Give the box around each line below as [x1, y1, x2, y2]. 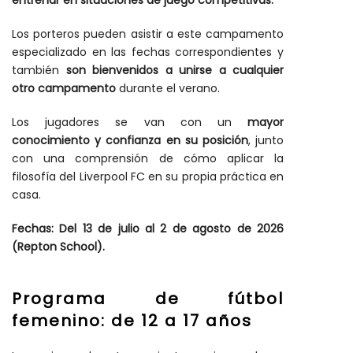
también [12, 62, 66, 79]
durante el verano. [116, 80, 220, 97]
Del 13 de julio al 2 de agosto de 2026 [59, 221, 284, 237]
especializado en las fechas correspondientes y [12, 44, 284, 61]
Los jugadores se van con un [12, 114, 247, 131]
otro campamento [12, 80, 116, 97]
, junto [247, 132, 284, 149]
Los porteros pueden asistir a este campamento [12, 26, 284, 43]
